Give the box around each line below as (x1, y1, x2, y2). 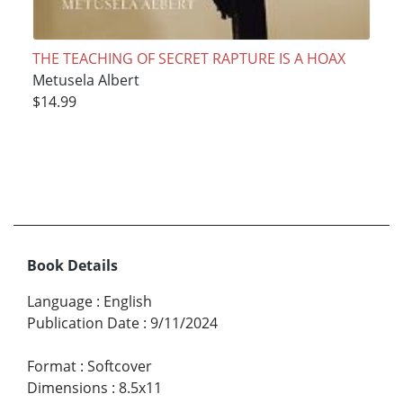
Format (27, 355, 76, 376)
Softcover (87, 355, 152, 376)
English (103, 291, 152, 311)
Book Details (27, 255, 118, 275)
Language (27, 291, 93, 311)
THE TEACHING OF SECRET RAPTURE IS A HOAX (31, 48, 345, 68)
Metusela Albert (31, 69, 139, 90)
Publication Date (27, 312, 139, 333)
